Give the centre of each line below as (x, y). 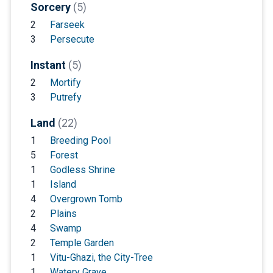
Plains (63, 213)
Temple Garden (82, 243)
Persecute (72, 39)
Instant (49, 65)
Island (63, 184)
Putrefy (66, 97)
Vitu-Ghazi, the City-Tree (101, 257)
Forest (64, 155)
